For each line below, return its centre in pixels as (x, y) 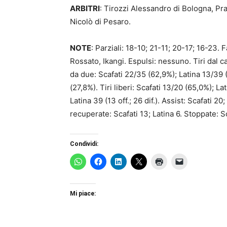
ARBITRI (85, 9)
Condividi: (84, 144)
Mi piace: (83, 194)
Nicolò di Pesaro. (100, 22)
